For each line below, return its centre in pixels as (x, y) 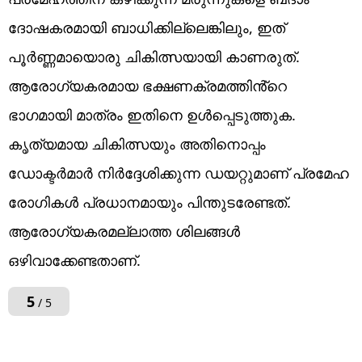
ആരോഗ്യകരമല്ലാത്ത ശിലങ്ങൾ (124, 231)
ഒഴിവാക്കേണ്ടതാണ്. (74, 260)
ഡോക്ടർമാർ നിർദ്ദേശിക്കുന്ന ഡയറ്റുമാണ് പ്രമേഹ (179, 173)
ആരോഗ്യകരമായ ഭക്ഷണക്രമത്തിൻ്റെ (147, 85)
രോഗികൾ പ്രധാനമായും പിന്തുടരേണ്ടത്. (149, 202)
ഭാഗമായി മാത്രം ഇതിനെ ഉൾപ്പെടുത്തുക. (152, 114)
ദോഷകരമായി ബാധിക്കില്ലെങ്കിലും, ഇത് (147, 27)
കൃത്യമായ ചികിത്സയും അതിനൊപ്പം (137, 143)
